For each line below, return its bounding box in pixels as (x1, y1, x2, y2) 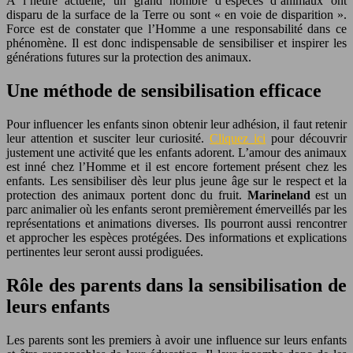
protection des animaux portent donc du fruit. (6, 188, 247, 202)
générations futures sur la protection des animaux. (6, 50, 251, 64)
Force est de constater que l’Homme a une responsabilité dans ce (6, 21, 347, 35)
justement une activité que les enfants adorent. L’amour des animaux (6, 145, 347, 159)
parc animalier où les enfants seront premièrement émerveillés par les (6, 202, 347, 216)
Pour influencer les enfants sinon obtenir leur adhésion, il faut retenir (6, 117, 347, 131)
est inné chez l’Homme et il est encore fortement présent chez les (6, 159, 347, 173)
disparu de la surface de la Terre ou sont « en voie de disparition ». (6, 7, 347, 21)
